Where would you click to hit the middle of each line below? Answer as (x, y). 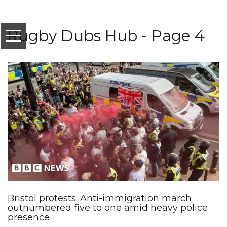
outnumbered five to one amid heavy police (108, 208)
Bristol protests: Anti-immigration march (100, 198)
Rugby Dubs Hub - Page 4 (106, 36)
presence (29, 218)
